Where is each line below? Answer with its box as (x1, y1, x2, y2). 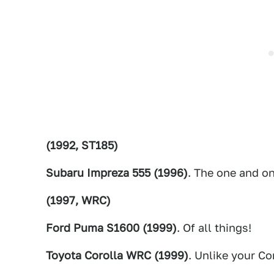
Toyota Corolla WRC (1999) (46, 248, 188, 262)
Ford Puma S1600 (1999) (46, 221, 177, 234)
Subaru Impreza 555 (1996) (46, 166, 188, 179)
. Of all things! (177, 221, 251, 234)
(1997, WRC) (46, 193, 111, 207)
